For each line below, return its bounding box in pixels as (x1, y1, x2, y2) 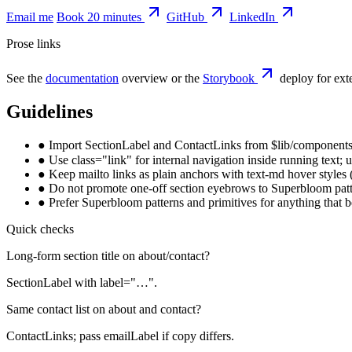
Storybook (203, 71, 255, 85)
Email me (6, 9, 53, 24)
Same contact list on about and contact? (6, 302, 201, 316)
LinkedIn (229, 9, 275, 24)
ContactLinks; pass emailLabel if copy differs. (6, 328, 234, 343)
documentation (46, 71, 119, 85)
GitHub (167, 9, 204, 24)
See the (6, 71, 46, 85)
